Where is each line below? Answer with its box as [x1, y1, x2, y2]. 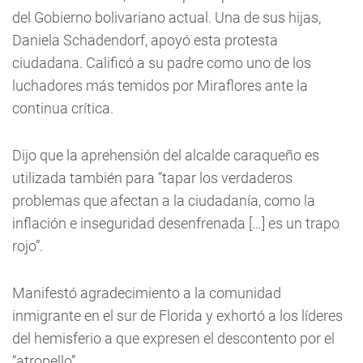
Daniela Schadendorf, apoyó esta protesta [12, 32, 278, 49]
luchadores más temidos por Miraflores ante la [12, 77, 308, 94]
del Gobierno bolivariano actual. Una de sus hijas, [12, 9, 321, 26]
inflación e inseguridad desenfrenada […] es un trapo [12, 215, 340, 232]
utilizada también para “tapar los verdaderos [12, 169, 293, 186]
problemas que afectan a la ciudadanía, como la [12, 192, 315, 209]
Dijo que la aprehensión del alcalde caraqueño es [12, 147, 319, 164]
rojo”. [12, 237, 43, 254]
